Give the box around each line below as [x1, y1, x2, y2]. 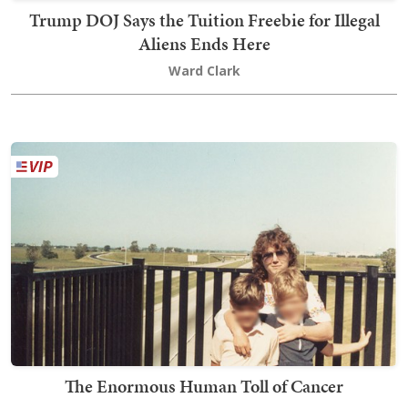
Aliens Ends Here [138, 31, 270, 57]
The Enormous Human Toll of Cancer [65, 373, 343, 400]
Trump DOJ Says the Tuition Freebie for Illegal [28, 7, 380, 34]
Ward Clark [168, 62, 240, 80]
